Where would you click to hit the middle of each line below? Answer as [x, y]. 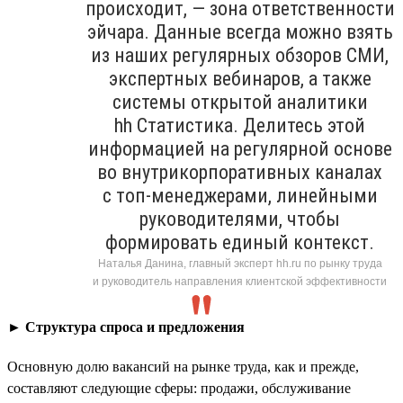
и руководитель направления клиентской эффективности [240, 281]
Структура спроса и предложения [135, 327]
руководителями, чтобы [240, 219]
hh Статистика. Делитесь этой [240, 125]
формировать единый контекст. [240, 242]
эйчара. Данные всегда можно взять [240, 31]
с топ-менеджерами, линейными [240, 195]
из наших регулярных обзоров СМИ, [240, 55]
